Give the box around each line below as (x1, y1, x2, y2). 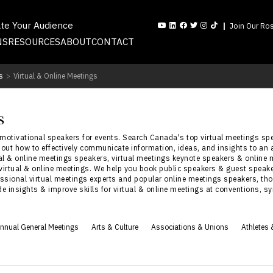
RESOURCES (7, 35, 60, 48)
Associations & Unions (151, 222, 229, 232)
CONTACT (91, 35, 134, 48)
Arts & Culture (91, 222, 139, 232)
